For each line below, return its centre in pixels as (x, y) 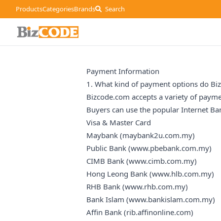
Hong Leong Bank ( (119, 173)
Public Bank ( (109, 148)
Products (29, 9)
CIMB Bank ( (108, 161)
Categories (58, 9)
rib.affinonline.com (159, 212)
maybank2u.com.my (157, 135)
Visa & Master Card (119, 122)
